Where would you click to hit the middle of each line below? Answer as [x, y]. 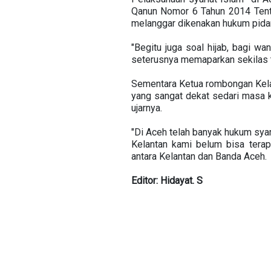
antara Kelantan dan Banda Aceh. [199, 156]
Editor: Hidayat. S [167, 180]
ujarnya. [146, 108]
